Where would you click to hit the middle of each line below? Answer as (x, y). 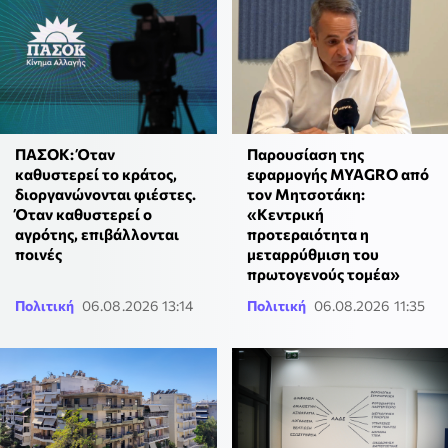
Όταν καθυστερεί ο (83, 213)
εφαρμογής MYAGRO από (337, 173)
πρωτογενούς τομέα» (323, 273)
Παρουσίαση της (305, 153)
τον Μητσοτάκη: (305, 193)
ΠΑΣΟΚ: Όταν (65, 153)
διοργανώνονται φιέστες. (105, 193)
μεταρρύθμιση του (312, 253)
